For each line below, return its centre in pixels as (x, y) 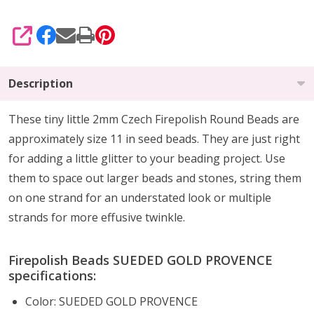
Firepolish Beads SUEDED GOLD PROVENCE (141, 260)
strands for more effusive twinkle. (98, 217)
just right (276, 138)
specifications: (52, 275)
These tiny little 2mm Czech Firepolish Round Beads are (154, 119)
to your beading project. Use (209, 158)
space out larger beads (113, 178)
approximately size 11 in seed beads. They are (130, 138)
